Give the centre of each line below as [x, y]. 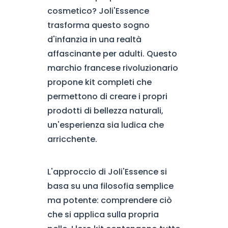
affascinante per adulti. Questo [112, 54]
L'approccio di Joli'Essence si [107, 172]
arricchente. [72, 139]
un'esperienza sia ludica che [105, 125]
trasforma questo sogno [98, 25]
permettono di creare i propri [107, 96]
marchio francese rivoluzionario [112, 68]
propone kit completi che [99, 82]
